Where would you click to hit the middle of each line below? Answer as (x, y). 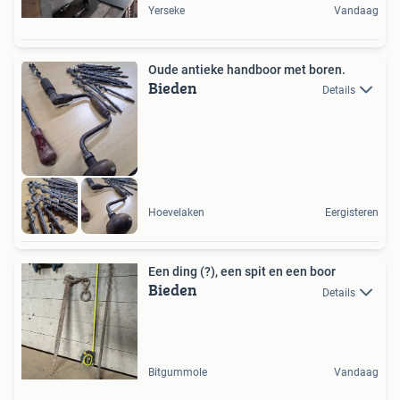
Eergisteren (352, 213)
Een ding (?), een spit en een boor (242, 272)
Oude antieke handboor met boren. (247, 70)
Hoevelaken (176, 213)
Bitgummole (178, 373)
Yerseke (167, 11)
